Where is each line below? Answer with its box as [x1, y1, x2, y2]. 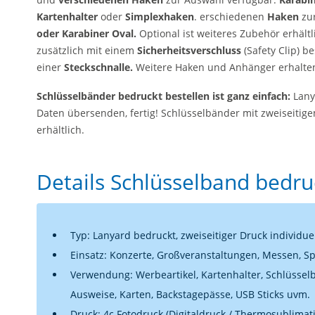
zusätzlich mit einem [37, 43, 137, 57]
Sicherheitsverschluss [137, 43, 241, 57]
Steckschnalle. [64, 60, 133, 74]
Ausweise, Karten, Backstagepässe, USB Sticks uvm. [70, 288, 310, 301]
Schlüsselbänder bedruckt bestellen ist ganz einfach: [37, 89, 290, 103]
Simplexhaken [125, 9, 194, 23]
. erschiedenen [194, 9, 267, 23]
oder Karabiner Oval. [37, 26, 136, 40]
